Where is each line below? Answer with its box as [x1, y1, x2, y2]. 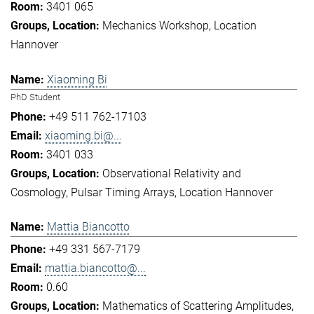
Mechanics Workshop [102, 19, 209, 33]
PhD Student [11, 91, 60, 102]
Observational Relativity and [102, 166, 241, 180]
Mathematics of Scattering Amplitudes [102, 299, 292, 313]
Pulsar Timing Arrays [71, 185, 175, 199]
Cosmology [11, 185, 66, 199]
